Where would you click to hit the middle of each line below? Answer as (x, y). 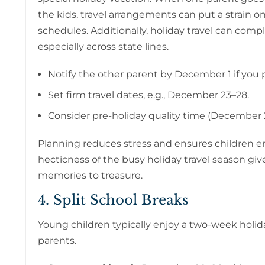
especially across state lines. (103, 47)
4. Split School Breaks (113, 200)
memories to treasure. (90, 176)
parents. (57, 241)
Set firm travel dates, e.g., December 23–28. (148, 95)
